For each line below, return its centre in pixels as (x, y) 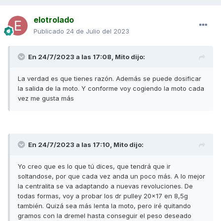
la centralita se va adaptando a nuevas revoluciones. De (105, 186)
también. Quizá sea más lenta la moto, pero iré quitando (104, 206)
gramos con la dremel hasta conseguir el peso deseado (106, 216)
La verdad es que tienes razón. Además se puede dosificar (110, 79)
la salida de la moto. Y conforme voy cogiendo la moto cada (111, 89)
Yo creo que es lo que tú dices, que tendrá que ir (94, 166)
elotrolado (54, 20)
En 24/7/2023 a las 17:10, (71, 145)
